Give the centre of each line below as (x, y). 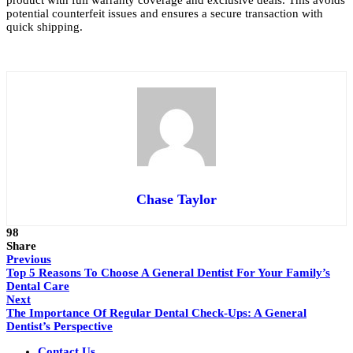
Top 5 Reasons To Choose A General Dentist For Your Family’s (168, 273)
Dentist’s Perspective (59, 327)
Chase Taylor (176, 200)
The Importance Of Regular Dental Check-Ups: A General (156, 313)
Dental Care (38, 286)
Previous (29, 260)
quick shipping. (45, 27)
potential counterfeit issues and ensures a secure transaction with (165, 14)
